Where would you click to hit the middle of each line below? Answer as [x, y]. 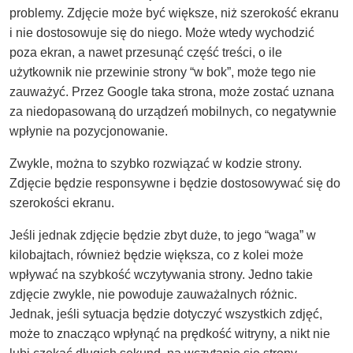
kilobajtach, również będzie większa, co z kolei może [156, 255]
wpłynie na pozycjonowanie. [89, 132]
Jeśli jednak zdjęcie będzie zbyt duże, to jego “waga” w [163, 236]
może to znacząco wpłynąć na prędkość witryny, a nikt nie [170, 334]
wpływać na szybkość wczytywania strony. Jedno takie [161, 275]
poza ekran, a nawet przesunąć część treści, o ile [146, 53]
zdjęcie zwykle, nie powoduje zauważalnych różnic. [153, 295]
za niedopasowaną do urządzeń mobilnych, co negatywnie [173, 112]
